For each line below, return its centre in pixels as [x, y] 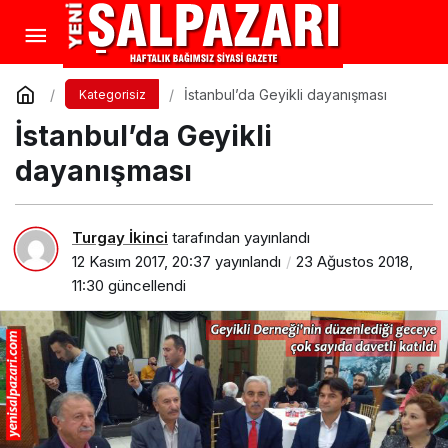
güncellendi [145, 285]
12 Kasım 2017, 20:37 [141, 261]
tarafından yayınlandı [239, 237]
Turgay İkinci [120, 237]
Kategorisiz [112, 94]
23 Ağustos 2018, [354, 261]
